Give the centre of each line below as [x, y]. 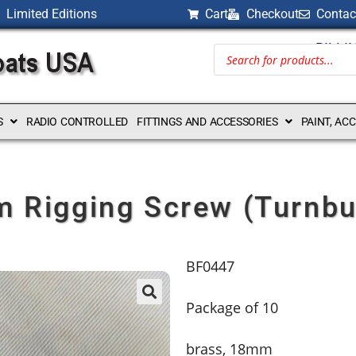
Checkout [272, 14]
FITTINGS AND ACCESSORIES [207, 122]
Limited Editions [51, 14]
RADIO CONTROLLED [77, 122]
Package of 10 [232, 308]
